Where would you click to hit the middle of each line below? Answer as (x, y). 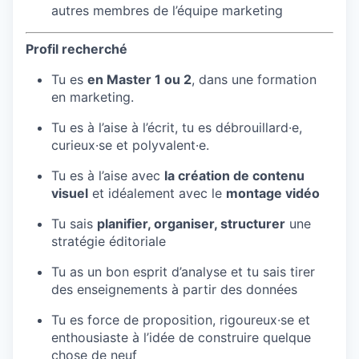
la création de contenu (234, 175)
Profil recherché (77, 48)
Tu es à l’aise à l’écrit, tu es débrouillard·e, (177, 127)
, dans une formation (254, 79)
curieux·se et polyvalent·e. (130, 145)
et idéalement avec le (157, 193)
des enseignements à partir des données (174, 289)
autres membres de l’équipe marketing (167, 10)
